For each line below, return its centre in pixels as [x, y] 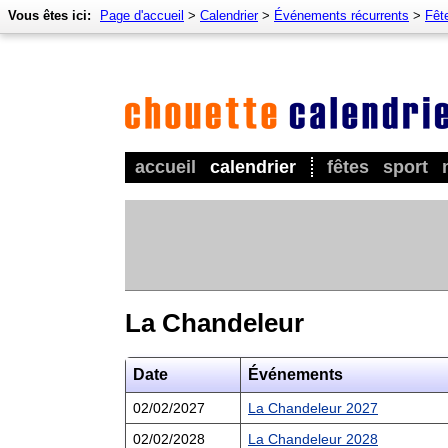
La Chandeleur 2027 [313, 407]
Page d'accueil [142, 15]
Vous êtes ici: [49, 15]
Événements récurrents [341, 15]
